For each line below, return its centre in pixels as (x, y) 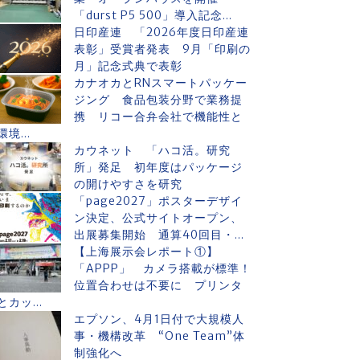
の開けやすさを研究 (128, 184)
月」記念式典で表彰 (128, 66)
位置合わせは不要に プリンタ (158, 285)
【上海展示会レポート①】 (146, 252)
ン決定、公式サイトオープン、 (158, 218)
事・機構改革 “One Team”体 (160, 336)
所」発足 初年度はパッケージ (158, 167)
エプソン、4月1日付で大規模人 (159, 319)
